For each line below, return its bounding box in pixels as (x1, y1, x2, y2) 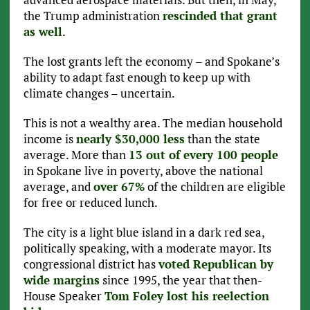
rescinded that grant (162, 8, 277, 24)
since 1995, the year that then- (99, 272, 262, 289)
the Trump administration (23, 8, 163, 24)
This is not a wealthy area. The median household (23, 115, 282, 131)
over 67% (93, 179, 145, 195)
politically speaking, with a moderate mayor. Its (23, 240, 271, 257)
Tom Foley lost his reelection (104, 288, 269, 304)
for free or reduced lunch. (23, 194, 158, 211)
